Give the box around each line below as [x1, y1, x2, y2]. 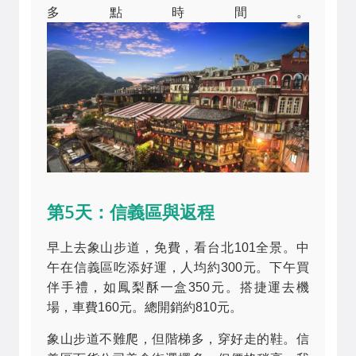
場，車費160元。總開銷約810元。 [47, 300, 242, 315]
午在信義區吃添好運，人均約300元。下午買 [47, 261, 309, 275]
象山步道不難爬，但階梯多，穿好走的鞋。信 [47, 332, 309, 346]
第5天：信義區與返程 [47, 199, 215, 225]
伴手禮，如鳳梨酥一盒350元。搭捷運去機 [47, 281, 309, 295]
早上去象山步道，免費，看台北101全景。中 [47, 241, 309, 255]
